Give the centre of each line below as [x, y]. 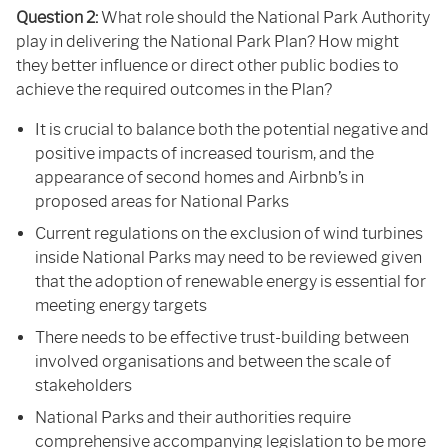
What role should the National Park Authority [265, 17]
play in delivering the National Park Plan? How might [207, 41]
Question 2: [58, 17]
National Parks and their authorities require [193, 417]
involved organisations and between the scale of [213, 361]
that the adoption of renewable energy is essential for [231, 281]
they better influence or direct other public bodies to [207, 65]
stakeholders [84, 385]
